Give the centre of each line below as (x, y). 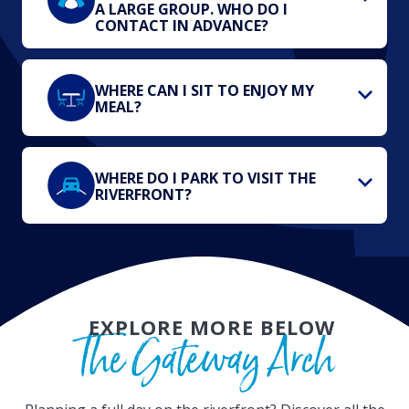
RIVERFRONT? (143, 194)
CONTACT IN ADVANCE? (182, 25)
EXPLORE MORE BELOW (212, 326)
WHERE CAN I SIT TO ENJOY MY (204, 90)
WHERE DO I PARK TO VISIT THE (205, 178)
